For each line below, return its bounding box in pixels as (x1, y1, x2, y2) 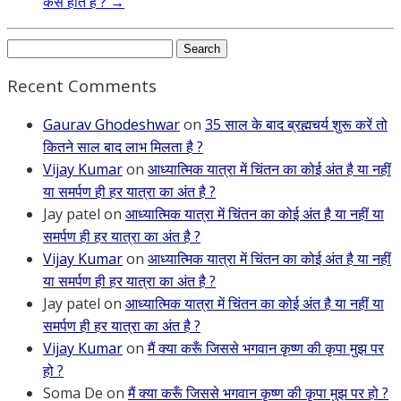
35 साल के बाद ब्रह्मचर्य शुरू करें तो (205, 115, 388, 135)
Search (6, 36, 52, 56)
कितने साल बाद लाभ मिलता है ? (43, 137, 203, 158)
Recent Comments (7, 74, 157, 98)
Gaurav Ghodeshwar (43, 115, 180, 135)
